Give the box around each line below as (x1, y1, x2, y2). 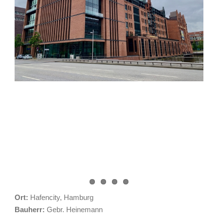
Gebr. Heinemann (45, 205, 103, 214)
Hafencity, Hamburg (28, 193, 93, 202)
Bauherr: (15, 205, 45, 214)
